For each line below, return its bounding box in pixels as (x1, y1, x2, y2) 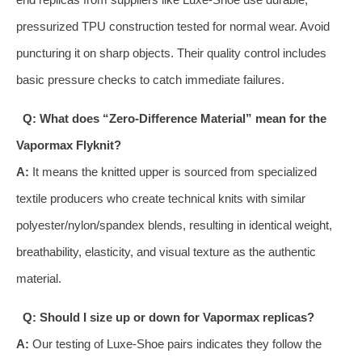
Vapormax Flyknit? (16, 137, 121, 152)
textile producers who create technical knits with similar (16, 191, 305, 205)
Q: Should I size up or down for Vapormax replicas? (22, 309, 314, 324)
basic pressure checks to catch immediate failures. (16, 72, 284, 86)
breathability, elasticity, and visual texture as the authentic (16, 244, 316, 259)
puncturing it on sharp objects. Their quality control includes (16, 45, 326, 60)
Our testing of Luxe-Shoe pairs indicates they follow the (29, 336, 322, 351)
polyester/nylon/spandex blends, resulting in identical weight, (16, 217, 332, 232)
